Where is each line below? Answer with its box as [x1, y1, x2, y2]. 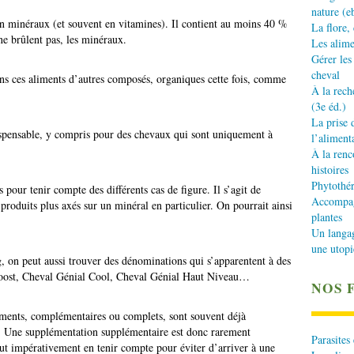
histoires [311, 162, 348, 178]
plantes [311, 209, 342, 225]
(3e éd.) [311, 99, 346, 115]
